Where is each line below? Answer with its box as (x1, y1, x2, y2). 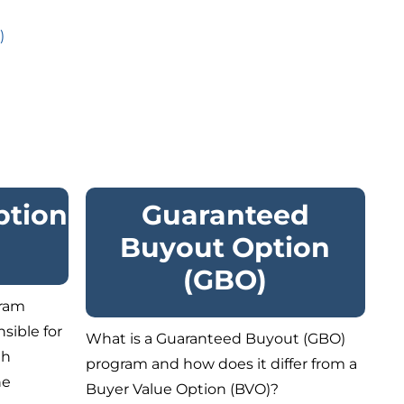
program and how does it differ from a (86, 354, 358, 372)
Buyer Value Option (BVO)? (86, 380, 280, 398)
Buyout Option (120, 230, 331, 264)
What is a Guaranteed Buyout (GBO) (86, 329, 346, 347)
